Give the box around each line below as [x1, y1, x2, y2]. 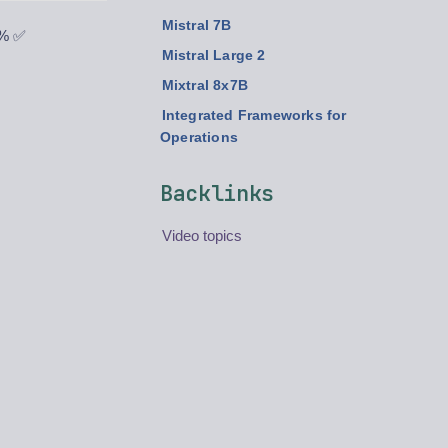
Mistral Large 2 [161, 48, 266, 63]
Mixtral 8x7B [161, 78, 249, 93]
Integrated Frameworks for [161, 108, 347, 123]
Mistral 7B [161, 18, 232, 33]
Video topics [161, 227, 242, 244]
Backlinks [160, 179, 275, 207]
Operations [160, 130, 239, 145]
